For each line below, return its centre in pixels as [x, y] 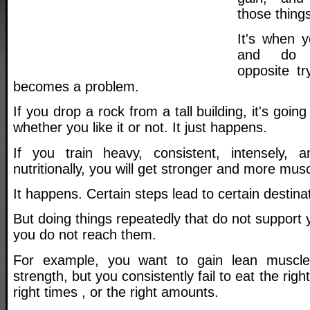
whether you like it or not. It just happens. [140, 128]
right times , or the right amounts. [116, 292]
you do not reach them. [85, 235]
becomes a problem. [76, 86]
